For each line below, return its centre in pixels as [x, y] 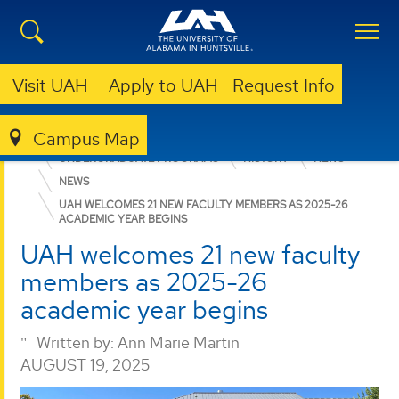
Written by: [75, 343]
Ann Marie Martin [179, 343]
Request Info [284, 85]
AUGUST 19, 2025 [85, 365]
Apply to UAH [163, 85]
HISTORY [266, 159]
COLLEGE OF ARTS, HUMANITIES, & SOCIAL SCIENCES [175, 135]
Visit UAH [50, 85]
